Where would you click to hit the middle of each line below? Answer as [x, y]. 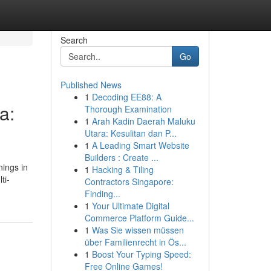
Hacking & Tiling [122, 169]
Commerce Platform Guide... [139, 218]
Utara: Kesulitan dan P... [130, 133]
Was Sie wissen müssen [138, 230]
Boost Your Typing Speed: [141, 254]
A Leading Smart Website [140, 145]
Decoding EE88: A [126, 97]
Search [74, 40]
